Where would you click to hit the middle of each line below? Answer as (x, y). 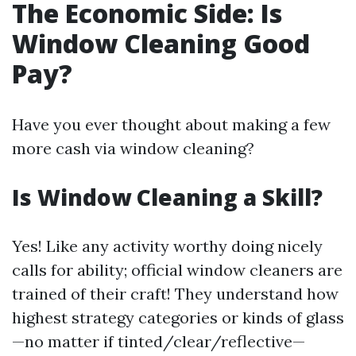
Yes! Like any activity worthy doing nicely (167, 246)
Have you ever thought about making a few (171, 124)
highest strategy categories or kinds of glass (178, 317)
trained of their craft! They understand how (175, 294)
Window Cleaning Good (161, 43)
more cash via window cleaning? (133, 148)
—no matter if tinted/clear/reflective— (159, 341)
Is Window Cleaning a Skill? (167, 197)
